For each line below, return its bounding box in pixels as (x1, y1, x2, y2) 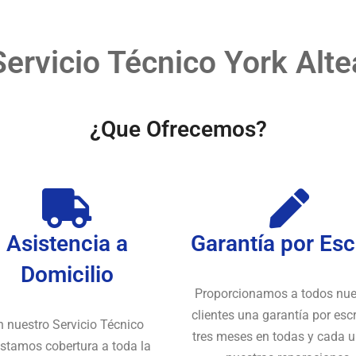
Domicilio (20, 261, 114, 288)
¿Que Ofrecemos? (89, 115, 267, 142)
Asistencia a (6, 230, 128, 257)
